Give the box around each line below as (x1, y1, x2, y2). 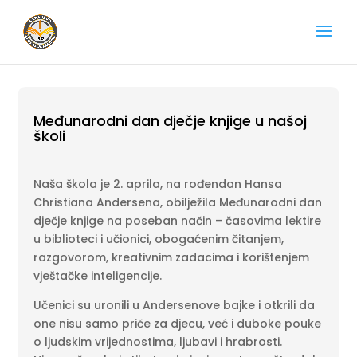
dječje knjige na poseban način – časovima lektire (33, 213, 322, 229)
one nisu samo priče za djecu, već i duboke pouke (33, 316, 322, 331)
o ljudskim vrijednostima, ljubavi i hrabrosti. (33, 334, 283, 350)
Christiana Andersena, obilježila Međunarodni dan (33, 194, 323, 210)
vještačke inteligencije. (33, 268, 163, 284)
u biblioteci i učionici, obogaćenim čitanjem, (33, 231, 284, 247)
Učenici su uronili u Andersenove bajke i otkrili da (33, 297, 316, 313)
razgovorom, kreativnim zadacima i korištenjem (33, 249, 310, 265)
